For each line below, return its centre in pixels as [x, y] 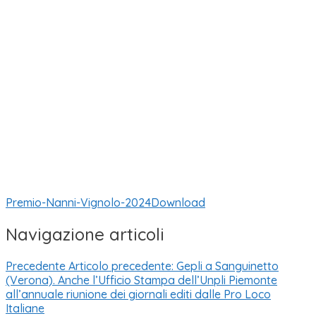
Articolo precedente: [121, 266]
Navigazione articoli [85, 234]
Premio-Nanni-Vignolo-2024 [78, 203]
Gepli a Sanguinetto [227, 266]
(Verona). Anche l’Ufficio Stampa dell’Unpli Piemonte [141, 280]
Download [178, 203]
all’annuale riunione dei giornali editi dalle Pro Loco [138, 294]
